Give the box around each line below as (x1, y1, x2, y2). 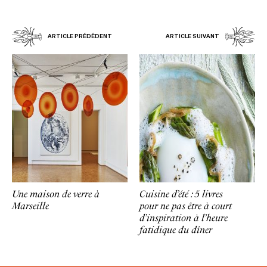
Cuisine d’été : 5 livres (139, 188, 223, 200)
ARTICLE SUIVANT (166, 33, 219, 39)
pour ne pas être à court (139, 200, 232, 212)
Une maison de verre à (12, 188, 100, 200)
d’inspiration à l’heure (139, 212, 228, 223)
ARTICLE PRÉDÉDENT (48, 33, 112, 39)
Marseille (12, 200, 49, 212)
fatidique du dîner (139, 223, 212, 235)
